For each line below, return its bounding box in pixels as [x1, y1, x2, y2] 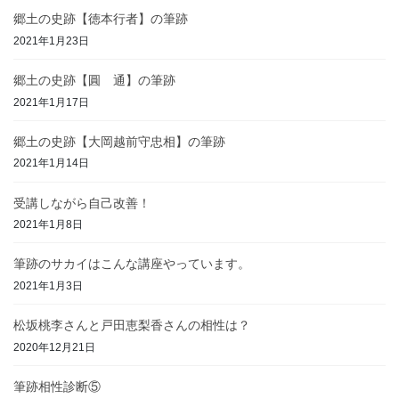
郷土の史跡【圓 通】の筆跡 [13, 73, 175, 88]
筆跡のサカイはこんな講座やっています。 [13, 256, 250, 272]
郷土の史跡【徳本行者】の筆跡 [13, 12, 188, 27]
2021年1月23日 [13, 34, 89, 47]
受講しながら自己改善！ [13, 195, 151, 210]
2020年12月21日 [13, 340, 95, 354]
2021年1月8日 [13, 218, 83, 232]
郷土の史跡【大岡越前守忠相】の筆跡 [13, 134, 225, 149]
